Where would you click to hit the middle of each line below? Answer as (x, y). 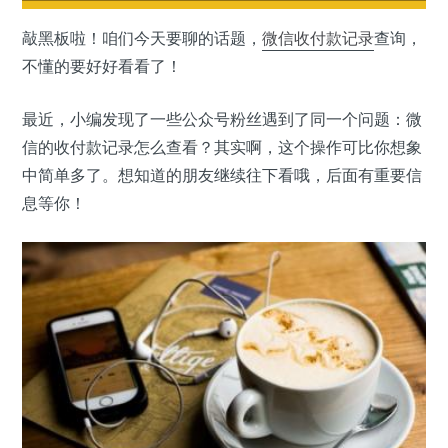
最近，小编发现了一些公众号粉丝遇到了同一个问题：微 (222, 119)
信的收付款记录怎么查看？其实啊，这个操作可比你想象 (222, 147)
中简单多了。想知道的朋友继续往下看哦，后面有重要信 (222, 175)
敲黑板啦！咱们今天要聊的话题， (142, 38)
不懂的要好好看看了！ (102, 66)
